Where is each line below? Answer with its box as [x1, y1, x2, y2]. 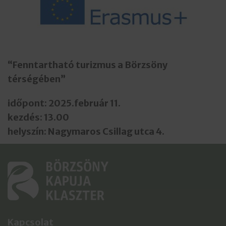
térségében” [8, 73, 66, 85]
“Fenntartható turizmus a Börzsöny [8, 59, 167, 71]
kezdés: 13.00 [8, 111, 69, 123]
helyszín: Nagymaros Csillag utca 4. [8, 126, 164, 137]
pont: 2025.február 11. [22, 97, 121, 109]
